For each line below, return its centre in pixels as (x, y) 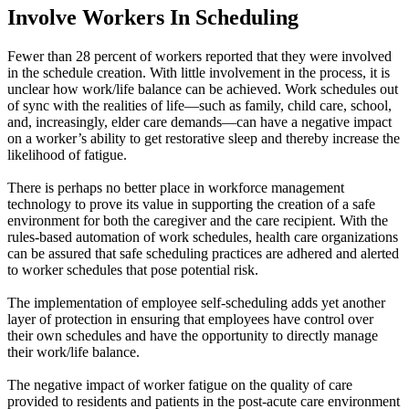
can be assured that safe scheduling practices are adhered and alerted (203, 253)
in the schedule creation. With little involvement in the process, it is (199, 72)
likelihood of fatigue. (67, 154)
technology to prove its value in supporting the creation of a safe (191, 204)
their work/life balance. (73, 351)
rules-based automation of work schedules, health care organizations (203, 236)
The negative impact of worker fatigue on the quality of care (180, 384)
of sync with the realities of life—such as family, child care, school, (199, 105)
